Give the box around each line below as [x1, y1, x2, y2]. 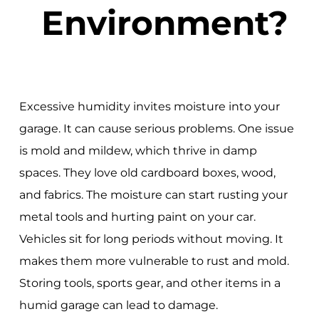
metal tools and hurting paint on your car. [19, 209, 256, 224]
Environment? [41, 2, 289, 44]
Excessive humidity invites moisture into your [19, 99, 280, 113]
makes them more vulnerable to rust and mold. [19, 253, 289, 268]
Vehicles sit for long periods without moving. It [19, 231, 283, 246]
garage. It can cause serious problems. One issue [19, 121, 294, 135]
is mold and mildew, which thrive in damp [19, 143, 257, 157]
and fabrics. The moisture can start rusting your [19, 187, 288, 202]
